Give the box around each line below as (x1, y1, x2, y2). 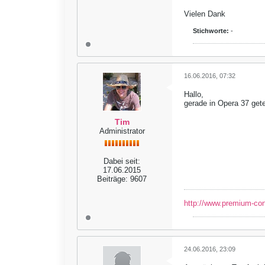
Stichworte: (193, 27, 229, 34)
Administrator (99, 127, 145, 135)
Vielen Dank (184, 9, 225, 18)
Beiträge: (97, 174, 128, 183)
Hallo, (184, 90, 203, 99)
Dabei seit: (104, 157, 140, 166)
